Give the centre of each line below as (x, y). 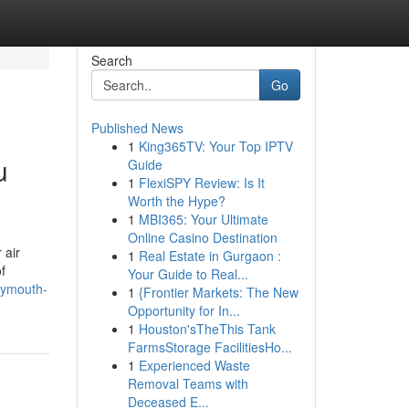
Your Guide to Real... (188, 274)
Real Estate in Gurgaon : (210, 256)
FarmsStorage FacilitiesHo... (210, 347)
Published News (137, 128)
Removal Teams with (188, 383)
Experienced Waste (194, 365)
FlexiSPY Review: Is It (201, 183)
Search (111, 60)
